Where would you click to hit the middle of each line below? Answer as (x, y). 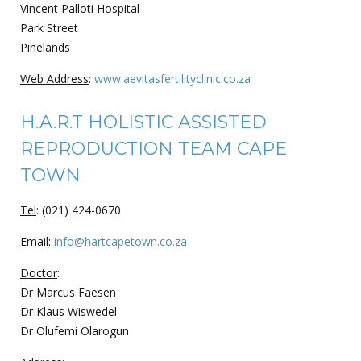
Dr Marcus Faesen (68, 292)
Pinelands (45, 47)
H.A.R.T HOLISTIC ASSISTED (143, 122)
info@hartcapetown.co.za (120, 241)
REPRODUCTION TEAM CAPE (154, 148)
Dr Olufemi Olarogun (75, 330)
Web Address (54, 78)
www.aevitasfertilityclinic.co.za (172, 78)
